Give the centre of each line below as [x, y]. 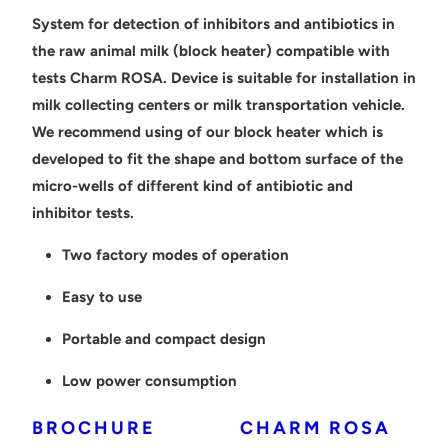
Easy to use [101, 297]
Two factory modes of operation [175, 255]
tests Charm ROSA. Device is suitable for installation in [223, 78]
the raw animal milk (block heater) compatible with [210, 51]
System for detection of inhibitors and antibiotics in [213, 24]
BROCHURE [100, 428]
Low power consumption [149, 381]
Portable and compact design [163, 339]
